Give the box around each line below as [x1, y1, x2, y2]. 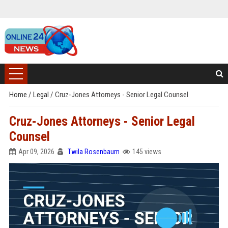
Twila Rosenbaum [67, 148, 120, 156]
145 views [132, 148, 161, 156]
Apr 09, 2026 [18, 148, 54, 156]
